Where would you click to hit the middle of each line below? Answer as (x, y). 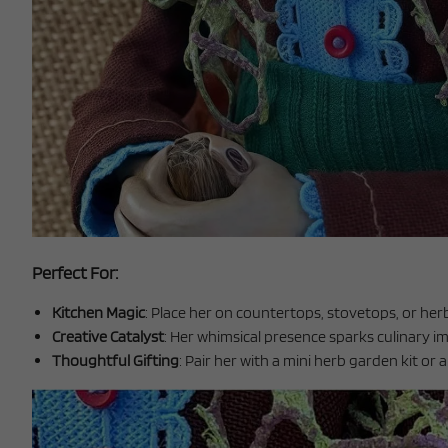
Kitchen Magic (98, 312)
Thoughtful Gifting (115, 360)
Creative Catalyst (108, 336)
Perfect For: (75, 272)
